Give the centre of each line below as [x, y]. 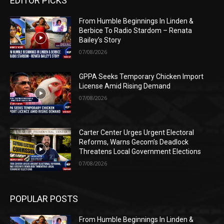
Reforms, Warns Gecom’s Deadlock [134, 142]
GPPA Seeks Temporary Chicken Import [141, 77]
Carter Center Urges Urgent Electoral [137, 133]
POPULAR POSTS [44, 198]
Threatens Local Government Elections [140, 152]
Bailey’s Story [100, 40]
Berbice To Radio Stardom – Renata [136, 30]
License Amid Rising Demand [125, 86]
